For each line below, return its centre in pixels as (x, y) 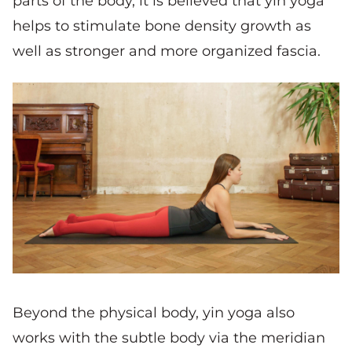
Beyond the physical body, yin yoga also (154, 312)
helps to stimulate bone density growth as (162, 26)
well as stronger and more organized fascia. (167, 51)
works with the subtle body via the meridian (169, 337)
